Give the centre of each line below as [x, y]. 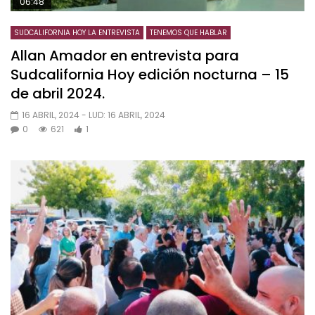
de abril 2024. [58, 93]
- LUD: [95, 115]
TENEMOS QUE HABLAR [188, 32]
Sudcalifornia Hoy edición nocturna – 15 [150, 74]
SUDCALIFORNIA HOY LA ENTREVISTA [77, 32]
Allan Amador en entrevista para [125, 55]
